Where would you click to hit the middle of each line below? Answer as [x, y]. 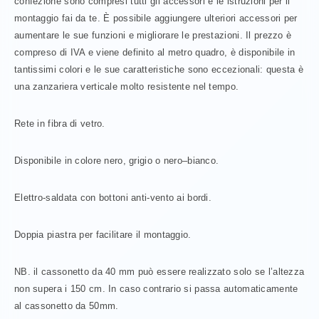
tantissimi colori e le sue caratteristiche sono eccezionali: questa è [159, 69]
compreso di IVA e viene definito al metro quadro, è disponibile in [155, 52]
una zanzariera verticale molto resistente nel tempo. [127, 86]
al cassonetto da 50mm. [67, 305]
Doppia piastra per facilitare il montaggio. [103, 234]
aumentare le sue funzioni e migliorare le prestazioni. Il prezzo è [153, 35]
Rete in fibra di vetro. [60, 123]
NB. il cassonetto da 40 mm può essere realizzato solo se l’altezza [159, 271]
